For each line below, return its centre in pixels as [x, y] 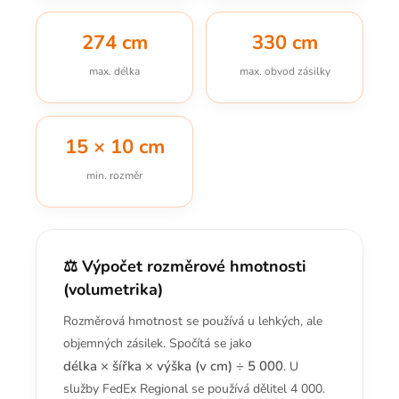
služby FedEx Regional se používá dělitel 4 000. [194, 389]
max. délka [114, 71]
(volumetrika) [113, 289]
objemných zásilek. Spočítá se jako [158, 343]
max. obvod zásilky [285, 71]
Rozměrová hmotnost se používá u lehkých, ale [193, 321]
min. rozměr [114, 175]
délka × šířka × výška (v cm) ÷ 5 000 [173, 366]
